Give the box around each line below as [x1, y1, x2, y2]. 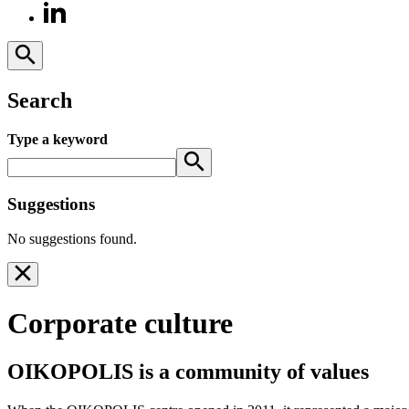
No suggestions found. [7, 231, 137, 247]
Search [7, 88, 72, 112]
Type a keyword [7, 131, 108, 147]
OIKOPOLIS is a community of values [7, 360, 369, 384]
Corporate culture [7, 306, 233, 340]
